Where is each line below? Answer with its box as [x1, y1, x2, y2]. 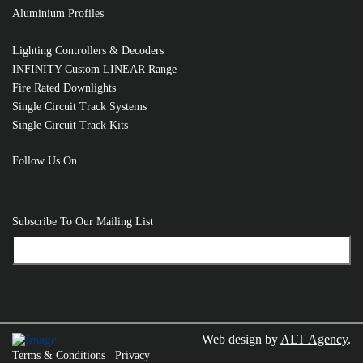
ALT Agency [280, 332, 348, 347]
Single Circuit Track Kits [12, 118, 128, 131]
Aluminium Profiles [12, 6, 104, 19]
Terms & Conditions [12, 348, 105, 361]
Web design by [202, 332, 280, 347]
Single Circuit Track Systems [12, 100, 147, 113]
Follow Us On [12, 154, 77, 167]
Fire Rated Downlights [12, 81, 116, 94]
